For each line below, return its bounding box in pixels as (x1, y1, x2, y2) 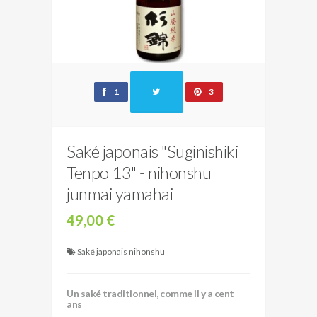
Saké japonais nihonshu (77, 246, 165, 257)
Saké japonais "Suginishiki (67, 141, 238, 161)
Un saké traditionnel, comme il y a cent (67, 287, 234, 299)
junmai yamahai (67, 183, 173, 204)
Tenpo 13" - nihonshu (67, 162, 211, 183)
